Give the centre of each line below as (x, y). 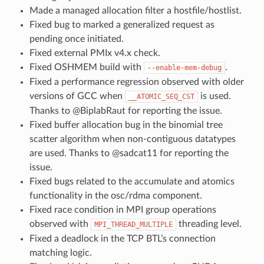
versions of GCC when (77, 96)
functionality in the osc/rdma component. (115, 195)
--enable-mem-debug (184, 67)
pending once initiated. (76, 39)
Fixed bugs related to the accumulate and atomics (132, 181)
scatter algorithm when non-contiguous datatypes (132, 139)
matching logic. (60, 253)
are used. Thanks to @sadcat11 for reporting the (129, 153)
